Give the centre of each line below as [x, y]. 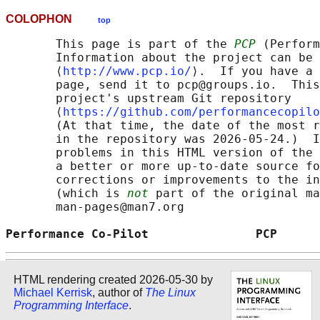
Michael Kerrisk [53, 292]
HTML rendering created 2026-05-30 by [113, 279]
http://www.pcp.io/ [127, 71]
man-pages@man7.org [95, 207]
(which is [66, 194]
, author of [119, 292]
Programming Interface [71, 305]
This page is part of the [120, 44]
